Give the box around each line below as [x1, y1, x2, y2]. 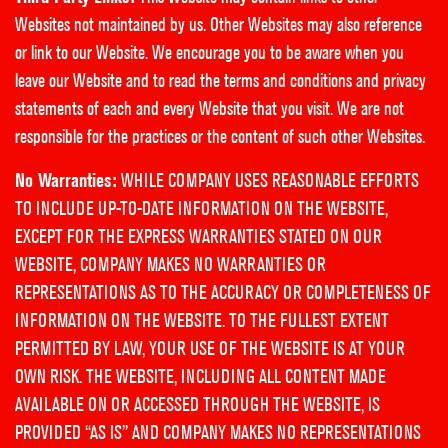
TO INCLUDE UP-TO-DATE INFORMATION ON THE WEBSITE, [15, 197, 388, 220]
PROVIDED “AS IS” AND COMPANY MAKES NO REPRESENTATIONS [15, 421, 421, 444]
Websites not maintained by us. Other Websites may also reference [15, 13, 422, 36]
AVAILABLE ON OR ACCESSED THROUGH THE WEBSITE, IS [15, 393, 380, 416]
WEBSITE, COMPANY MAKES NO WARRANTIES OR [15, 253, 326, 276]
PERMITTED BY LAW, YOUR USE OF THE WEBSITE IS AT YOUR [15, 337, 405, 360]
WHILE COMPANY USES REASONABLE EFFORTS [117, 169, 419, 192]
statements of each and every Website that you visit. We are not [15, 97, 404, 120]
